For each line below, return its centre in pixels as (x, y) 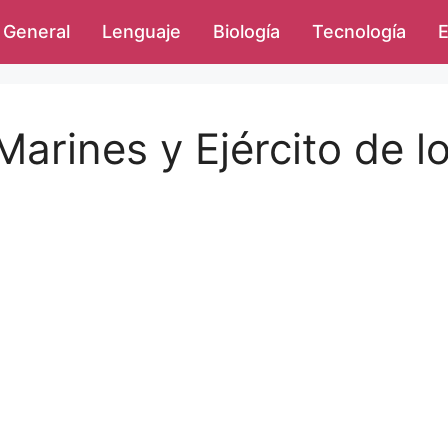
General (36, 31)
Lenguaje (141, 31)
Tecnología (359, 31)
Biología (246, 31)
